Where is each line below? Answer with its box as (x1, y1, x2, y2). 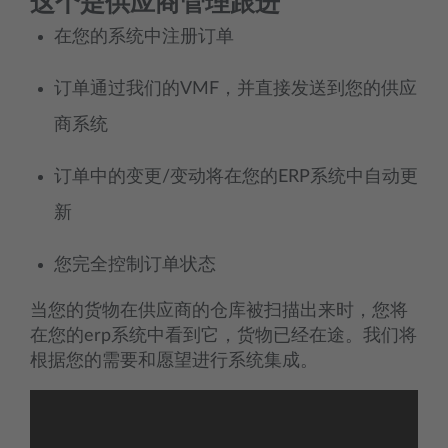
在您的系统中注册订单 (54, 28, 234, 46)
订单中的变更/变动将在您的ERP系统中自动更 (54, 168, 418, 186)
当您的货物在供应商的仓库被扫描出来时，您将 (30, 302, 408, 320)
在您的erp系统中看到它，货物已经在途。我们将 (30, 327, 417, 345)
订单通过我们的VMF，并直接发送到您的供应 (54, 80, 417, 98)
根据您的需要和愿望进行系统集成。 (30, 352, 318, 370)
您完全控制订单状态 (54, 256, 216, 274)
